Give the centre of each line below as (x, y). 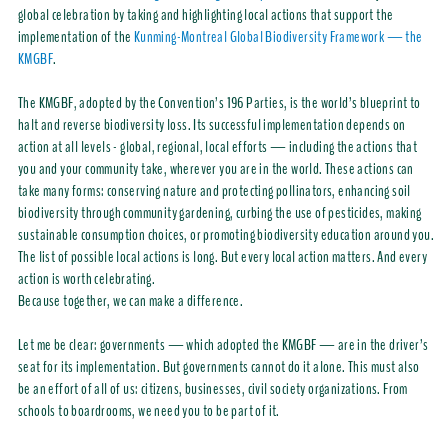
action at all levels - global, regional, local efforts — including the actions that (217, 147)
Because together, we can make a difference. (130, 301)
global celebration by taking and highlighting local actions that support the (205, 15)
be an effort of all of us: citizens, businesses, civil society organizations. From (212, 389)
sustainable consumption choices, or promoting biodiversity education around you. (225, 235)
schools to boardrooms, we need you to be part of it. (148, 411)
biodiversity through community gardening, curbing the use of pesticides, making (219, 213)
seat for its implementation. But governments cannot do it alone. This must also (218, 367)
